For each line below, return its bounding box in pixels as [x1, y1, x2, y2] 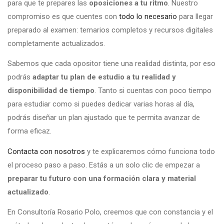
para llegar [177, 11, 213, 21]
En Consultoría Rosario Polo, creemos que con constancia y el [7, 207, 213, 217]
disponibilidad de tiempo [7, 86, 94, 95]
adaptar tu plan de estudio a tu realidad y [32, 72, 176, 82]
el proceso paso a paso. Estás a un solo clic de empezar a [7, 160, 200, 169]
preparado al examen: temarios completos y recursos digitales [7, 25, 213, 34]
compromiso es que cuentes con [7, 11, 119, 21]
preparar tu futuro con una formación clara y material [7, 173, 196, 183]
